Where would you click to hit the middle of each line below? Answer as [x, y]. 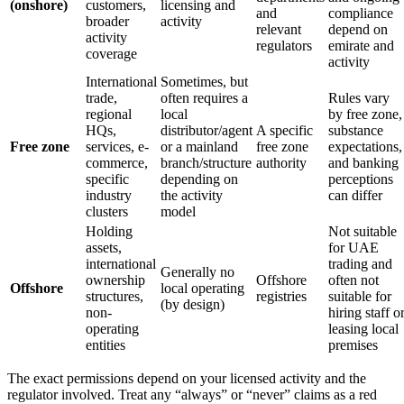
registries [281, 297]
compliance [361, 14]
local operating [202, 289]
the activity [192, 196]
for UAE [353, 248]
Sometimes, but [204, 82]
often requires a [204, 98]
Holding [109, 232]
